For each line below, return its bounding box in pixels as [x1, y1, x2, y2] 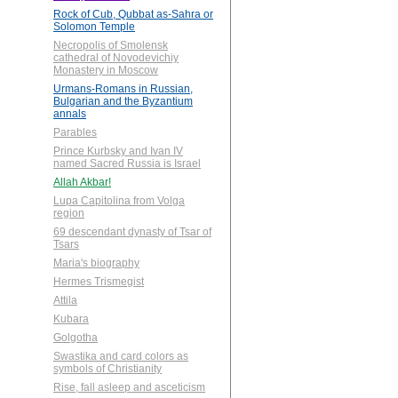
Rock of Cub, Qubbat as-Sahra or [53, 8, 213, 21]
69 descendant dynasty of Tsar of [53, 226, 211, 239]
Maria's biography [53, 257, 139, 270]
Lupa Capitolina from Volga [53, 195, 185, 208]
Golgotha [53, 331, 98, 345]
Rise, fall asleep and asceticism [53, 381, 205, 394]
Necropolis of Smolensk [53, 39, 168, 52]
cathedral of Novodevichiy [53, 52, 179, 65]
